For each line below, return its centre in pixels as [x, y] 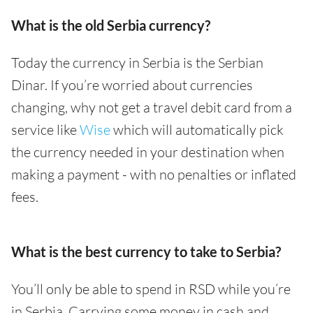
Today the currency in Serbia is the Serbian [137, 63]
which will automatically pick [197, 130]
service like [45, 130]
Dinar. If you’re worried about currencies [132, 85]
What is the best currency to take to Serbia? [146, 252]
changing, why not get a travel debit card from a [152, 107]
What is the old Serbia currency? [111, 25]
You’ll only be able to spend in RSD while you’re [151, 289]
